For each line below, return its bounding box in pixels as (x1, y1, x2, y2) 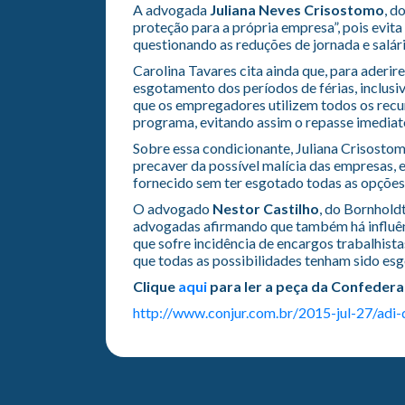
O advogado (133, 199, 212, 217)
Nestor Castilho (212, 199, 319, 217)
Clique (133, 277, 178, 295)
